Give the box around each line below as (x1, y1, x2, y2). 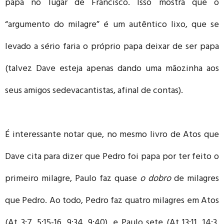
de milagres (171, 170, 219, 188)
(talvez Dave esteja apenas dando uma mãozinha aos (5, 60, 219, 78)
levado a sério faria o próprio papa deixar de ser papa (5, 38, 219, 56)
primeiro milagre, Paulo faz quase (5, 170, 140, 188)
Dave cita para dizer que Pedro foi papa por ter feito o (5, 148, 219, 166)
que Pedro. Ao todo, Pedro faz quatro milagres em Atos (5, 192, 219, 210)
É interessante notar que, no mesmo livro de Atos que (5, 126, 219, 144)
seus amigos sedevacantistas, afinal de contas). (5, 82, 183, 100)
